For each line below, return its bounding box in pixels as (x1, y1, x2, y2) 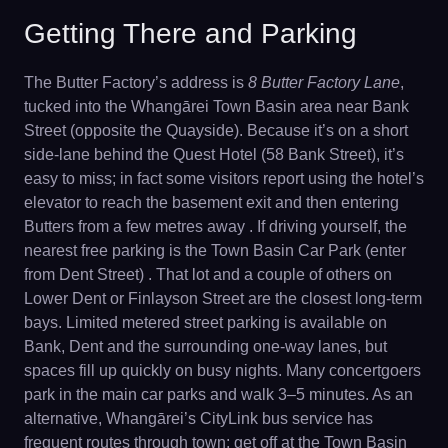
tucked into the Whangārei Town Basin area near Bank (24, 97, 409, 115)
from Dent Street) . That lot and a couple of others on (24, 265, 392, 283)
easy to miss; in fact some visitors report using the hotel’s (24, 169, 424, 187)
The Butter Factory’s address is (24, 73, 248, 91)
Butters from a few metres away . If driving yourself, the (24, 217, 407, 235)
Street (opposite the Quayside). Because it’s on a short (24, 121, 408, 139)
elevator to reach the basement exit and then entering (24, 193, 399, 211)
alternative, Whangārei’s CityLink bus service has (24, 409, 373, 427)
